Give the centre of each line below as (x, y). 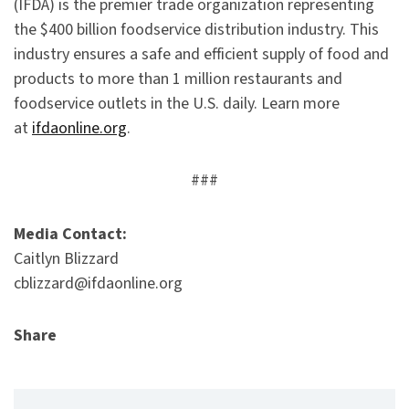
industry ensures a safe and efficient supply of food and (201, 55)
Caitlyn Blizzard (66, 259)
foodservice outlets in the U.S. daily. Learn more (177, 104)
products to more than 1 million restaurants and (178, 79)
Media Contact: (70, 235)
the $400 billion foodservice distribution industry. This (196, 30)
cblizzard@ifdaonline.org (98, 284)
